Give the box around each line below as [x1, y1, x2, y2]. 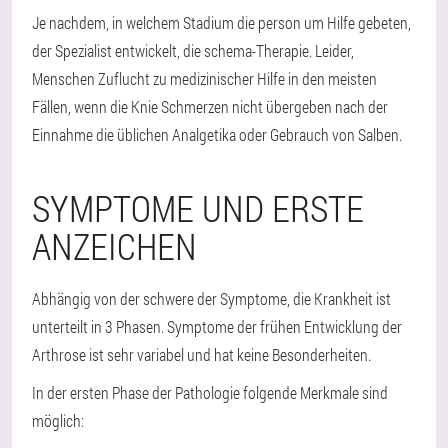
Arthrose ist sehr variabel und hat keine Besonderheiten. [32, 344, 371, 365]
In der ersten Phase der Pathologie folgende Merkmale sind [32, 382, 388, 403]
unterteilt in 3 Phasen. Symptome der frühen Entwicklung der [32, 316, 402, 337]
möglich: [32, 410, 84, 431]
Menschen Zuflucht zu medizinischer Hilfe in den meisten [32, 68, 377, 89]
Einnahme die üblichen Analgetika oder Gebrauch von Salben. [32, 124, 402, 145]
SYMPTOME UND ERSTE [32, 184, 364, 232]
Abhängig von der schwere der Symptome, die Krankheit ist [32, 288, 391, 309]
